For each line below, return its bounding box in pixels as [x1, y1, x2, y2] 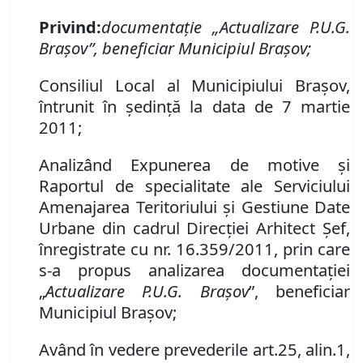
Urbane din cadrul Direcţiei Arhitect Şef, [39, 216, 350, 240]
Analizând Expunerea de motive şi [39, 153, 350, 177]
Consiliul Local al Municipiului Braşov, [39, 74, 350, 97]
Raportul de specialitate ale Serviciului [39, 174, 350, 198]
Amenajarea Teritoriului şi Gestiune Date [39, 195, 350, 219]
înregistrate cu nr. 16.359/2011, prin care [39, 237, 350, 261]
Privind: [39, 15, 101, 39]
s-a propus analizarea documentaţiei [39, 258, 350, 282]
